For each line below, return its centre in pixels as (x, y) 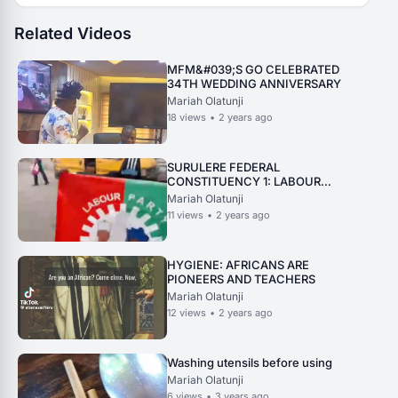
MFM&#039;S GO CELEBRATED (253, 70)
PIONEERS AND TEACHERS (241, 279)
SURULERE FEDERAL (198, 167)
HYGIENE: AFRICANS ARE (238, 265)
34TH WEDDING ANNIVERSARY (254, 84)
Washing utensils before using (250, 363)
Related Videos (73, 34)
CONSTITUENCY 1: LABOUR (244, 182)
